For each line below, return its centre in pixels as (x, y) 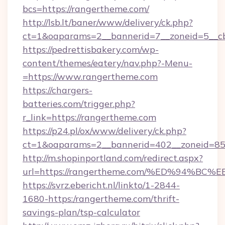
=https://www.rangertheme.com (90, 77)
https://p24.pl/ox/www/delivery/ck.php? (104, 131)
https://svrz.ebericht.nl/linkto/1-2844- (101, 185)
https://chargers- (58, 90)
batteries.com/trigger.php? (79, 104)
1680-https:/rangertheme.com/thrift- (101, 199)
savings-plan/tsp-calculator (81, 212)
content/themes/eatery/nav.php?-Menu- (107, 63)
